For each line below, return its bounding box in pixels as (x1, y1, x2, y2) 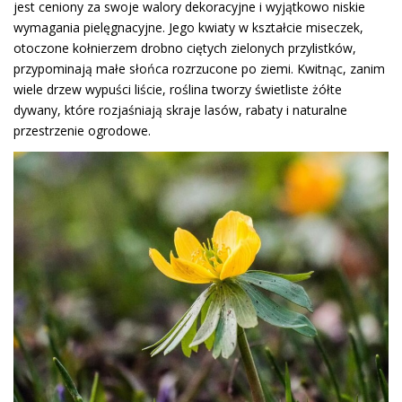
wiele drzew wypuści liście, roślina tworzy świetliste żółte (13, 81, 342, 98)
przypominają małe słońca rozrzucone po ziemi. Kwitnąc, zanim (13, 60, 385, 77)
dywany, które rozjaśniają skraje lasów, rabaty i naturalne (13, 101, 347, 118)
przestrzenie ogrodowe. (13, 122, 151, 139)
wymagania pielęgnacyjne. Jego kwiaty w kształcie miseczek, (13, 19, 363, 36)
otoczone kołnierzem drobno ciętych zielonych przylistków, (13, 39, 356, 57)
